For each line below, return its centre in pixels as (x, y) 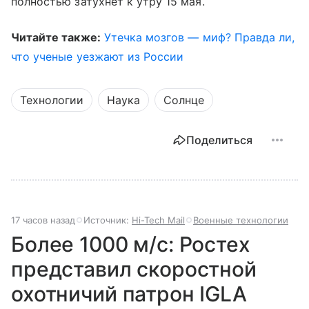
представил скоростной (134, 269)
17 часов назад (43, 220)
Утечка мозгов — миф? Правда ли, (199, 37)
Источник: (108, 220)
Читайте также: (56, 37)
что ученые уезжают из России (98, 56)
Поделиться (219, 140)
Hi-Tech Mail (158, 220)
